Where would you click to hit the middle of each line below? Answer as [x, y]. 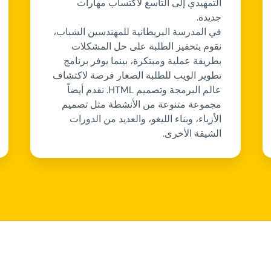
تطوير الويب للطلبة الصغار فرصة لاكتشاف [137, 75]
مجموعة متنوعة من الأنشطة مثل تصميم [141, 104]
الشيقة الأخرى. [192, 133]
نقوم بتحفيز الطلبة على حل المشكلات [146, 46]
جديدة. [207, 17]
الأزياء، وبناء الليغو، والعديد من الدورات [145, 119]
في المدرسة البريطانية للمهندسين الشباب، [137, 31]
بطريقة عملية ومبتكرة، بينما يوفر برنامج [142, 60]
